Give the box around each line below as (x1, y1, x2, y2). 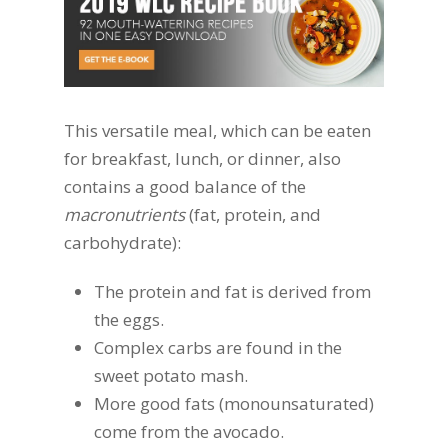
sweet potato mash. (94, 364, 248, 388)
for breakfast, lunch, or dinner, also (64, 146, 341, 170)
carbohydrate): (64, 230, 181, 254)
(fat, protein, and (185, 202, 321, 226)
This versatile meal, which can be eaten (64, 118, 371, 142)
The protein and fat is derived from (94, 280, 371, 304)
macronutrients (64, 202, 185, 226)
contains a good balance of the (64, 174, 306, 198)
